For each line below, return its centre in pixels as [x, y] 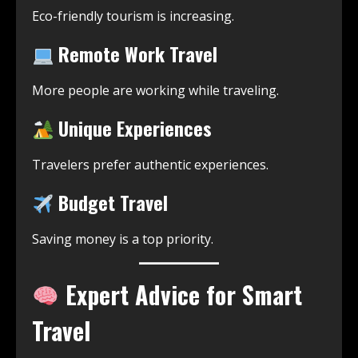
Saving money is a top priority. [123, 239]
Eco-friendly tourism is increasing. [133, 16]
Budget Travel [111, 203]
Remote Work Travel [136, 54]
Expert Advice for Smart [181, 295]
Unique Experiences [133, 128]
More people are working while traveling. [155, 91]
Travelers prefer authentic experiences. [150, 165]
